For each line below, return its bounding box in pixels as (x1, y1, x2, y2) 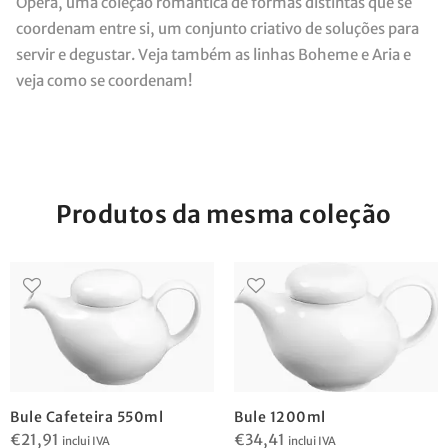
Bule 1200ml (234, 407, 326, 426)
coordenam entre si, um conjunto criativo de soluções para (16, 18, 419, 38)
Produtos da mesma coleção (56, 199, 392, 231)
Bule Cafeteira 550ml (10, 407, 163, 426)
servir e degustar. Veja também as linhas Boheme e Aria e (16, 44, 411, 64)
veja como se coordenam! (16, 70, 192, 90)
